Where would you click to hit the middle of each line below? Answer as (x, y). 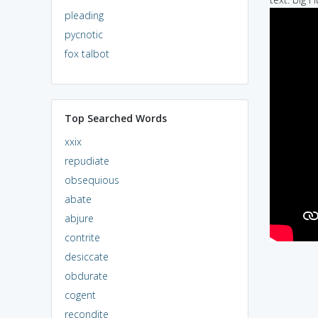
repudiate (87, 160)
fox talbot (87, 53)
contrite (82, 237)
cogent (80, 295)
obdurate (86, 275)
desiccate (86, 256)
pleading (84, 15)
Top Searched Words (115, 118)
